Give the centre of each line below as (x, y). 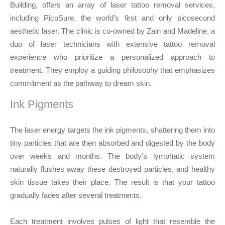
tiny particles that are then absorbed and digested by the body (113, 143)
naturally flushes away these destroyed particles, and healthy (113, 169)
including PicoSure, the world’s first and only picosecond (113, 18)
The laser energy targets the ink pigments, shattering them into (113, 130)
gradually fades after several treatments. (76, 195)
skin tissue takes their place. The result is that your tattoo (113, 182)
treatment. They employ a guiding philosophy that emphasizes (113, 70)
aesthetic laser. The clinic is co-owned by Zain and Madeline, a (113, 31)
